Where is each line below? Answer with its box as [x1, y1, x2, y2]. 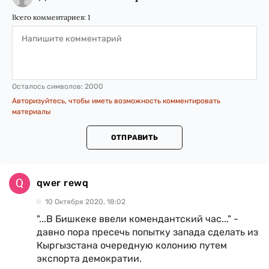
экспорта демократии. [37, 252, 142, 264]
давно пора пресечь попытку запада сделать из [37, 226, 258, 238]
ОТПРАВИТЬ [110, 133, 159, 142]
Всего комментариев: [12, 12, 88, 22]
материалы [12, 107, 51, 116]
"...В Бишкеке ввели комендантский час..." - [37, 213, 238, 225]
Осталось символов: [12, 82, 85, 91]
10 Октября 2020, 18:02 [45, 197, 125, 206]
